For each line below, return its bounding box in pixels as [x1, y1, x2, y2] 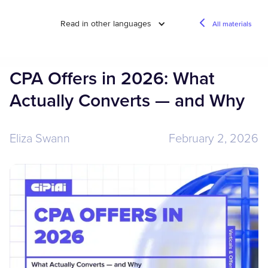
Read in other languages [60, 19, 151, 29]
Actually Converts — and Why [10, 87, 245, 113]
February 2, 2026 [169, 129, 258, 146]
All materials [212, 19, 252, 29]
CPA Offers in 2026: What [10, 65, 215, 91]
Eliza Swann [10, 129, 70, 146]
